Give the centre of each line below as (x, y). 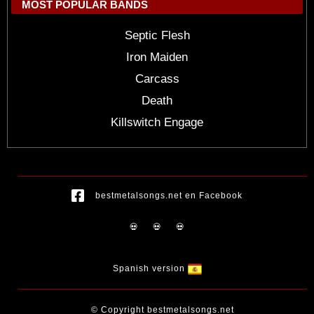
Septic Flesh (157, 36)
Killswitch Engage (157, 123)
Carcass (157, 79)
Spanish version (150, 269)
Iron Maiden (157, 57)
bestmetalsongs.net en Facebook (169, 195)
